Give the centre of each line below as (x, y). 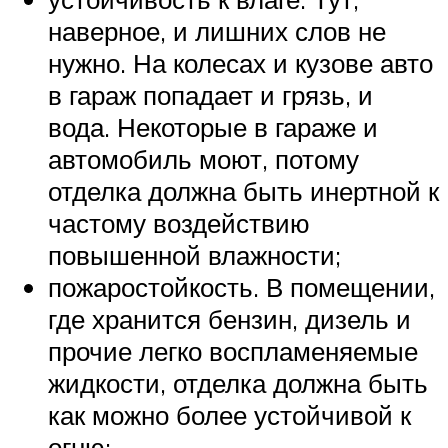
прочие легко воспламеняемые (233, 350)
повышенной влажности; (194, 254)
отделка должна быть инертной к (243, 190)
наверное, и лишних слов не (217, 30)
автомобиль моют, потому (203, 158)
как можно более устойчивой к (229, 414)
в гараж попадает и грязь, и (210, 94)
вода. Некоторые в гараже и (213, 126)
